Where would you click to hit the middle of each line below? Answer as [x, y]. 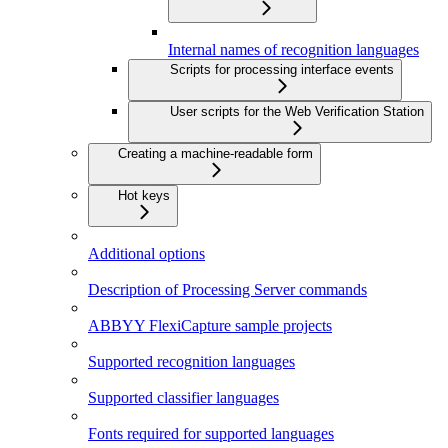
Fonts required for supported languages [211, 434]
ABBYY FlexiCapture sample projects [210, 326]
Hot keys [144, 196]
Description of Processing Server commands [227, 290]
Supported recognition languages [191, 362]
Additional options [146, 254]
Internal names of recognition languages [293, 50]
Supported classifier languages [183, 398]
